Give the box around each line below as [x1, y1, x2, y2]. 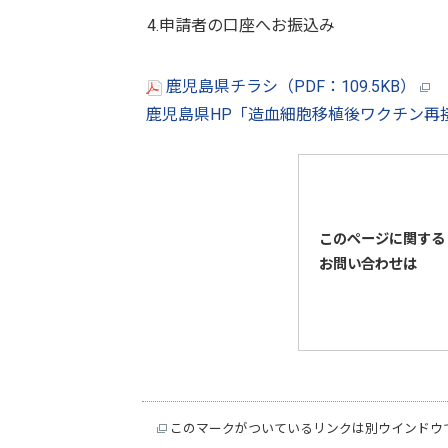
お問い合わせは [319, 256, 417, 273]
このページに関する [319, 231, 445, 248]
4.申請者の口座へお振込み [147, 15, 335, 35]
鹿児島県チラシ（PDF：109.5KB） [162, 76, 420, 96]
